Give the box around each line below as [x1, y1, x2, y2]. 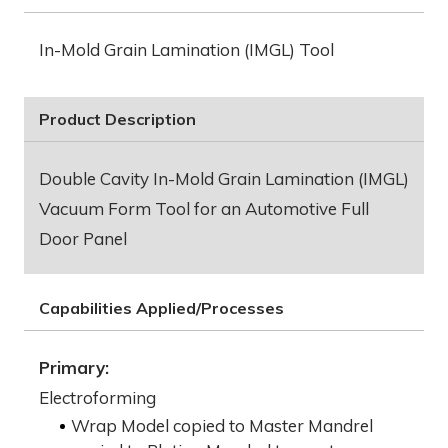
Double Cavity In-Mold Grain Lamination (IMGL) [39, 168, 409, 190]
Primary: [39, 357, 109, 379]
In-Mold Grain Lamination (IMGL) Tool [39, 39, 334, 61]
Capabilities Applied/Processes [39, 298, 284, 319]
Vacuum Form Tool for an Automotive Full [39, 198, 369, 220]
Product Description [39, 109, 196, 130]
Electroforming [39, 387, 156, 409]
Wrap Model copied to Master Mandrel [71, 415, 373, 437]
